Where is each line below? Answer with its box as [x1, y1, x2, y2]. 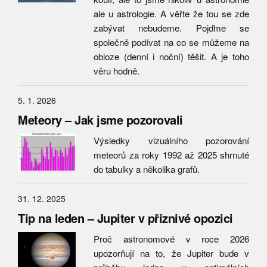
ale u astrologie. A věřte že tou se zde [94, 7, 249, 20]
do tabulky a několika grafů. [94, 163, 200, 175]
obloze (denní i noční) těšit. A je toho [94, 50, 249, 63]
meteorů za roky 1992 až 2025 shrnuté [94, 148, 249, 161]
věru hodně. [94, 64, 139, 77]
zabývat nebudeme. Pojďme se [94, 21, 249, 34]
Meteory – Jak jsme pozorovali [18, 111, 183, 128]
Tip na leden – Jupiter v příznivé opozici [18, 209, 233, 226]
